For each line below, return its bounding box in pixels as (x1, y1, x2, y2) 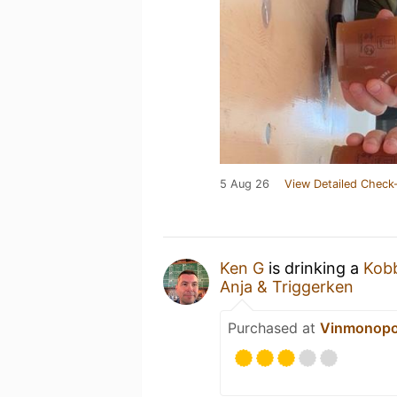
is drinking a (264, 259, 363, 277)
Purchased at (228, 319, 320, 337)
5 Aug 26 (220, 177, 269, 191)
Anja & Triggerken (220, 277, 354, 296)
